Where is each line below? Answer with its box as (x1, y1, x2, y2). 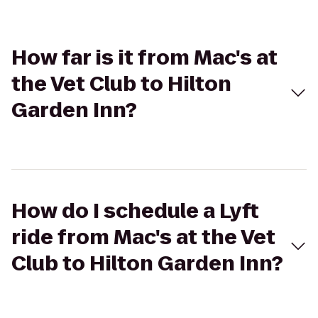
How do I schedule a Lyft (11, 197, 259, 225)
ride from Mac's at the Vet (11, 224, 275, 251)
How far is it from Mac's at (11, 44, 278, 72)
